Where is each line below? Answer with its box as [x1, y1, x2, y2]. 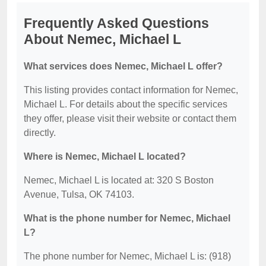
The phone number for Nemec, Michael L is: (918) [24, 251, 231, 261]
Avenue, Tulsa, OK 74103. [24, 189, 134, 199]
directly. [24, 127, 56, 138]
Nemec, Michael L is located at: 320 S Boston [24, 175, 214, 185]
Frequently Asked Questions [24, 15, 209, 31]
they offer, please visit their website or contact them [24, 113, 236, 123]
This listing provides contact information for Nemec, [24, 84, 238, 95]
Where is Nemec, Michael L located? [24, 151, 186, 161]
